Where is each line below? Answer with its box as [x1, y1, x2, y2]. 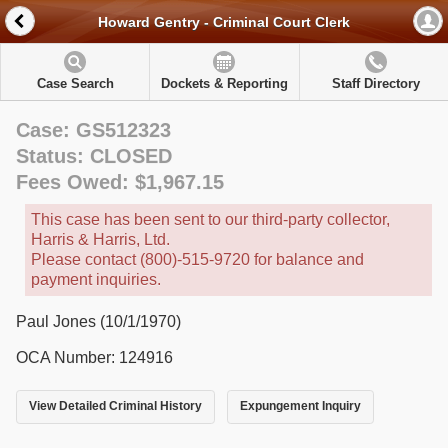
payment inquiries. [31, 271, 161, 288]
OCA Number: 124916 [16, 349, 173, 366]
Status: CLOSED [16, 145, 172, 167]
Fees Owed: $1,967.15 [16, 171, 224, 193]
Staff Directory [331, 76, 420, 91]
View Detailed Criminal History [29, 399, 202, 414]
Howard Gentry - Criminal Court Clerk [98, 14, 350, 31]
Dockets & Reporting [160, 76, 288, 91]
